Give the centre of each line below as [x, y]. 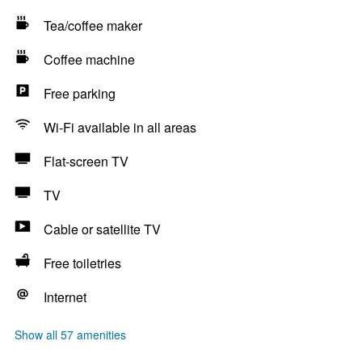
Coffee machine [89, 59]
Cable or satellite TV [102, 229]
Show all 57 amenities [70, 335]
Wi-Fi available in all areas [120, 127]
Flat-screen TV [86, 161]
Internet [65, 297]
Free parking [80, 93]
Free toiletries [82, 263]
